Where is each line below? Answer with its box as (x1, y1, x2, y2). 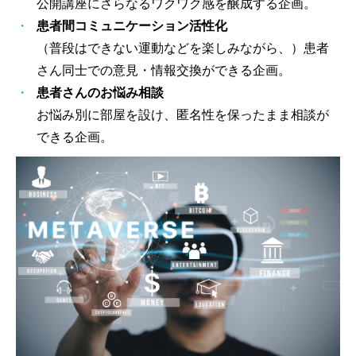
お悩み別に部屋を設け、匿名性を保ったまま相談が (37, 108, 329, 122)
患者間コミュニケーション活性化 (37, 19, 227, 33)
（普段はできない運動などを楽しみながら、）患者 (37, 41, 329, 56)
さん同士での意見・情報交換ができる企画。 (37, 64, 291, 78)
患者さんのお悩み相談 (37, 86, 164, 100)
